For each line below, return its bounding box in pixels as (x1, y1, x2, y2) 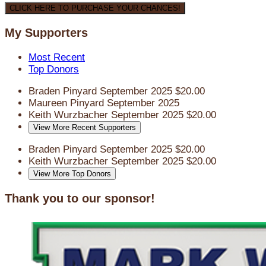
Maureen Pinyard (28, 97, 107, 109)
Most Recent (28, 52, 85, 64)
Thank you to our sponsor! (5, 191, 155, 205)
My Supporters (5, 26, 88, 40)
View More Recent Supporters (33, 123, 136, 132)
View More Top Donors (33, 169, 111, 179)
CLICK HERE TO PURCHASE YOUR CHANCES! (9, 4, 180, 13)
